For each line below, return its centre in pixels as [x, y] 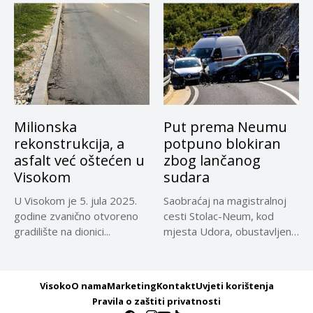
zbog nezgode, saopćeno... [228, 246]
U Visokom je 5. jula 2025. [75, 200]
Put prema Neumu [225, 126]
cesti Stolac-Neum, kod [219, 216]
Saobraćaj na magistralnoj [225, 200]
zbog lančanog [212, 160]
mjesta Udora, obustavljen [227, 231]
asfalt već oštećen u [79, 160]
